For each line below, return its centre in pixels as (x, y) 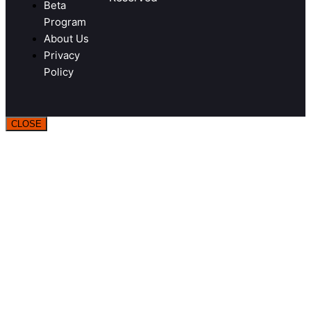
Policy (59, 72)
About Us (66, 39)
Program (65, 22)
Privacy (62, 56)
